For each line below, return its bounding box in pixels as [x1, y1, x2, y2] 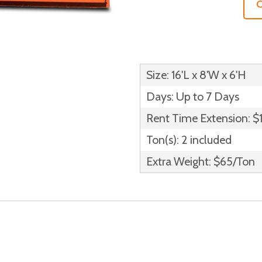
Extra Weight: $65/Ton [146, 154, 255, 168]
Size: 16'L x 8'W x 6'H [146, 68, 246, 82]
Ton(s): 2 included [146, 133, 232, 147]
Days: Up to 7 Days [146, 89, 239, 104]
